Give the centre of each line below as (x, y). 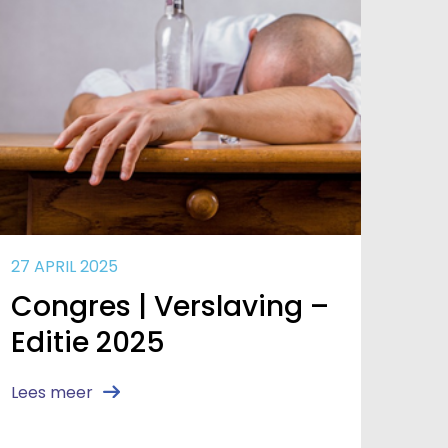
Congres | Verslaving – (169, 307)
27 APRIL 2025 (64, 267)
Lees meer (51, 393)
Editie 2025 (87, 343)
